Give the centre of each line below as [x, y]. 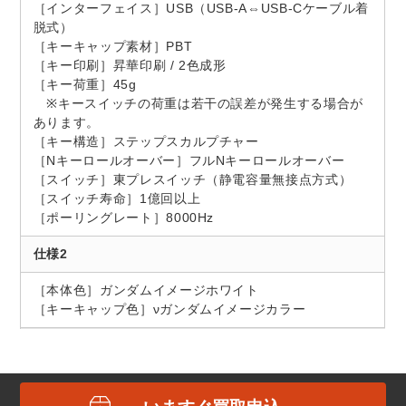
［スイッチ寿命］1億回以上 [117, 199]
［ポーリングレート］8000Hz [124, 218]
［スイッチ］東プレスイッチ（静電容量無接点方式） [193, 180]
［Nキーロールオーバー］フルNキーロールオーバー [189, 161]
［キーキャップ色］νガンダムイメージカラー [169, 309]
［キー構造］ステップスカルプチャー [146, 142]
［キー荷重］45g [85, 85]
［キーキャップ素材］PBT [113, 47]
